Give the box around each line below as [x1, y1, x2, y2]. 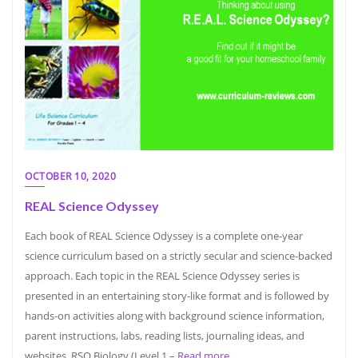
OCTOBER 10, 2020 [25, 169, 116, 183]
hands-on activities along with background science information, [25, 308, 324, 323]
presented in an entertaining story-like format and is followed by [25, 288, 329, 303]
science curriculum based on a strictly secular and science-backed [25, 249, 332, 263]
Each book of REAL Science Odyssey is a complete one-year [25, 229, 303, 243]
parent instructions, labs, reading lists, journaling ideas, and [25, 328, 304, 343]
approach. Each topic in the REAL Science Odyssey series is [25, 268, 300, 283]
